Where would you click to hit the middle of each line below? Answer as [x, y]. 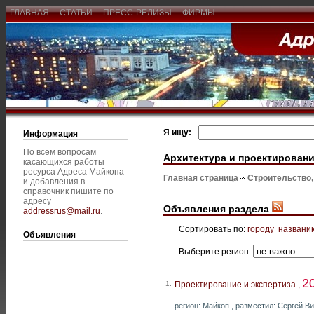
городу [261, 229]
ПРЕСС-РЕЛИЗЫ [137, 13]
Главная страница [201, 178]
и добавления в [54, 182]
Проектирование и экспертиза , [238, 284]
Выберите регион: [216, 251]
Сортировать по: [213, 229]
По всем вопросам [60, 152]
